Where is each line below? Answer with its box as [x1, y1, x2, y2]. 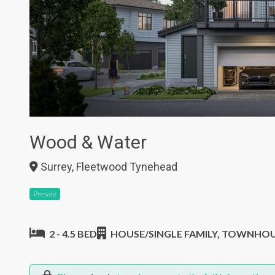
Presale [33, 189, 56, 198]
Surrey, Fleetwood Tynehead [38, 160, 177, 173]
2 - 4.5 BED [47, 228, 97, 239]
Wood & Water [29, 131, 147, 153]
